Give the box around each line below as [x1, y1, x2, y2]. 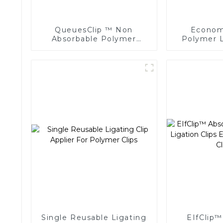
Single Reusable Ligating [41, 213, 147, 222]
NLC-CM [77, 52, 111, 61]
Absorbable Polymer [51, 34, 136, 43]
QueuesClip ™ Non [55, 25, 133, 34]
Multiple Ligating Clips [46, 43, 141, 52]
